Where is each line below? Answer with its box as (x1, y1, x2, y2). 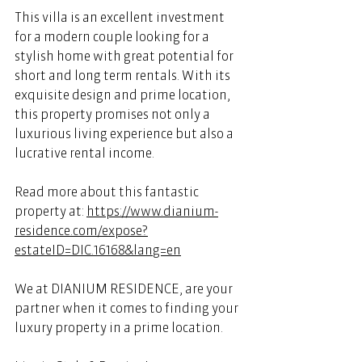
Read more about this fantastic (15, 183, 201, 200)
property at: (15, 202, 86, 219)
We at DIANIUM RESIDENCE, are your (15, 280, 235, 297)
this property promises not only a (15, 105, 213, 122)
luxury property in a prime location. (15, 318, 225, 335)
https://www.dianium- (86, 202, 218, 219)
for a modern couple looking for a (15, 27, 212, 44)
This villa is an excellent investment (15, 8, 227, 25)
